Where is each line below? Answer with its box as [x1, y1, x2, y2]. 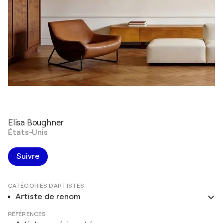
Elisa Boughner [8, 118, 64, 127]
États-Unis [8, 128, 48, 137]
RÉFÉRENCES [8, 211, 46, 218]
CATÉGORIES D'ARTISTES [8, 182, 85, 189]
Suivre [16, 152, 40, 161]
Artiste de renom [15, 192, 81, 201]
